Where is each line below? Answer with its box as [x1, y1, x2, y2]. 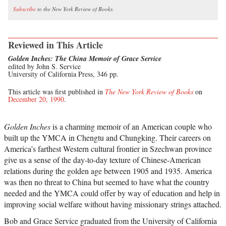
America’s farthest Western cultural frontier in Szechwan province [4, 143, 212, 154]
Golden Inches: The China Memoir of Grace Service [8, 53, 161, 64]
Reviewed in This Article [8, 38, 103, 51]
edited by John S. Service [8, 61, 81, 71]
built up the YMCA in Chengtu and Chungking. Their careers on [4, 132, 211, 143]
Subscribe [13, 5, 36, 13]
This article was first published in [8, 86, 105, 96]
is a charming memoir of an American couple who [50, 121, 212, 132]
